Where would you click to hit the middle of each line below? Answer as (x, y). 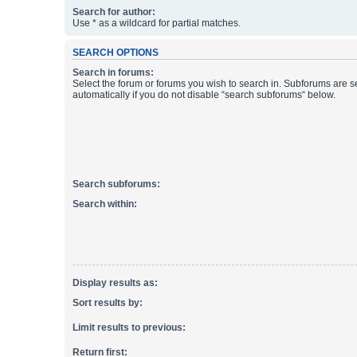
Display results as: (115, 283)
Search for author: (114, 12)
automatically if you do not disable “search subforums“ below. (204, 95)
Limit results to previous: (129, 328)
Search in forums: (113, 73)
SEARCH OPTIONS (115, 52)
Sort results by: (107, 303)
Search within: (104, 204)
